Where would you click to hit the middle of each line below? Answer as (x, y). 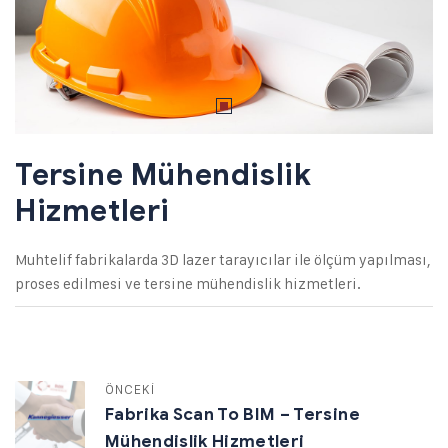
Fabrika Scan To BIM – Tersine (232, 414)
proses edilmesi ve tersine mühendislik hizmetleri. (188, 283)
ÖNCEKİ (130, 389)
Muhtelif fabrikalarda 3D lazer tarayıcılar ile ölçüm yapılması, (223, 259)
